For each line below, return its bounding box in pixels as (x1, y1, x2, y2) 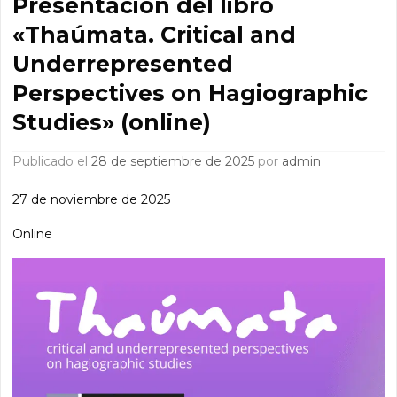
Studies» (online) (12, 108, 212, 136)
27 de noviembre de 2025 (12, 191, 171, 207)
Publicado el (22, 152, 92, 169)
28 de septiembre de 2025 (91, 152, 255, 169)
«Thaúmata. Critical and (12, 20, 297, 48)
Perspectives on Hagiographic (12, 79, 369, 106)
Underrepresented (12, 50, 234, 77)
